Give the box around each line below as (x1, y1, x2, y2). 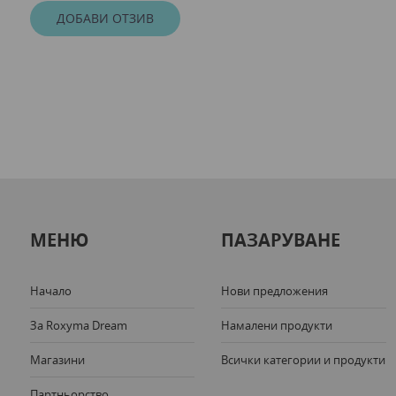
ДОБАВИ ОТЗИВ (56, 9, 154, 27)
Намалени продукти (221, 317, 333, 334)
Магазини (29, 352, 85, 369)
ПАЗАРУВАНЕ (221, 227, 341, 253)
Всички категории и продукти (221, 352, 386, 369)
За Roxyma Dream (29, 317, 127, 334)
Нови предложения (221, 283, 329, 300)
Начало (29, 283, 72, 300)
